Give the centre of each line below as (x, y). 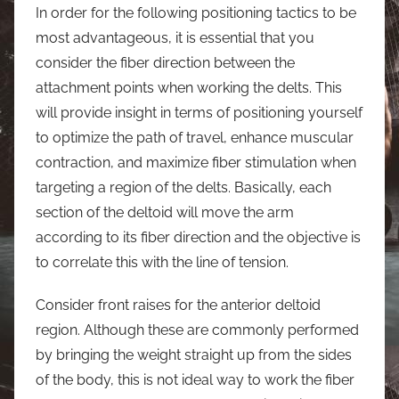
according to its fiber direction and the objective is (198, 237)
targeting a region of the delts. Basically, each (183, 187)
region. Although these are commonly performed (197, 330)
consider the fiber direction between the (165, 62)
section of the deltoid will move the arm (165, 212)
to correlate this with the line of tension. (162, 262)
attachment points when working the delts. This (189, 87)
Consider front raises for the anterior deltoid (178, 305)
